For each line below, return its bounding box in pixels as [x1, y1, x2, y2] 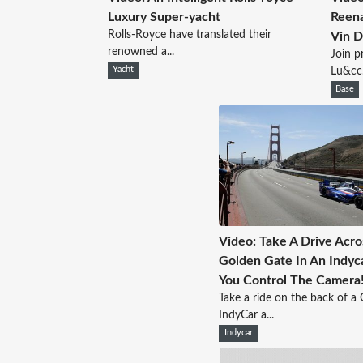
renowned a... [107, 46, 174, 58]
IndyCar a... [219, 309, 275, 321]
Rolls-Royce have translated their [107, 29, 271, 41]
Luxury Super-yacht [107, 11, 220, 24]
